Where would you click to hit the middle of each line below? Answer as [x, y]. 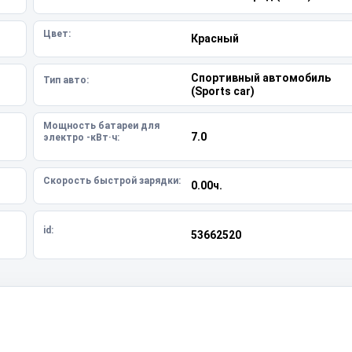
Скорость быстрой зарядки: [112, 181]
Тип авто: [66, 80]
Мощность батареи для [101, 126]
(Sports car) [222, 91]
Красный [214, 38]
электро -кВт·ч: [81, 137]
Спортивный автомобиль [260, 78]
